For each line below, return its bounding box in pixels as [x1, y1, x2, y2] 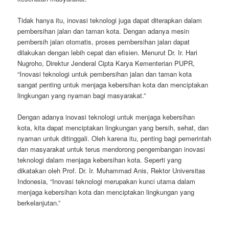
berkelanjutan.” [17, 198, 61, 208]
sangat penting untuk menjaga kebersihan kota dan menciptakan [17, 80, 209, 90]
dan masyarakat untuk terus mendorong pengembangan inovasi [17, 144, 205, 154]
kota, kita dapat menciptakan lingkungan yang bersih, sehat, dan [17, 123, 209, 133]
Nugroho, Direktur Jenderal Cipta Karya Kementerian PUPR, [17, 58, 195, 68]
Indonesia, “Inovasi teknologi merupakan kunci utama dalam [17, 176, 196, 187]
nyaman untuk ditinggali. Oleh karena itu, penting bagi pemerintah [17, 133, 212, 144]
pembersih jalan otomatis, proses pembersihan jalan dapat [17, 37, 190, 47]
